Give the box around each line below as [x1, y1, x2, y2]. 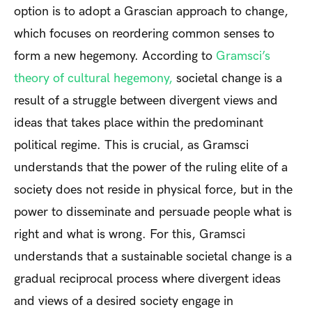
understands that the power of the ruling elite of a [14, 159, 288, 175]
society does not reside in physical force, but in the [14, 182, 292, 197]
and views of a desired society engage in [14, 293, 233, 309]
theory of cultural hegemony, [14, 70, 173, 86]
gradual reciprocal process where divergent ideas [14, 271, 281, 286]
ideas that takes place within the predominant [14, 115, 263, 130]
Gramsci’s [216, 48, 270, 63]
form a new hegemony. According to [14, 48, 216, 63]
